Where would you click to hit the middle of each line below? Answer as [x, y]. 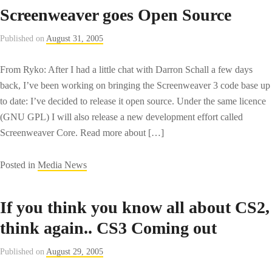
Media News [62, 165]
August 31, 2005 [75, 39]
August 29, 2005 [75, 252]
